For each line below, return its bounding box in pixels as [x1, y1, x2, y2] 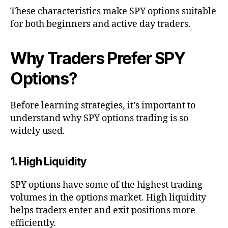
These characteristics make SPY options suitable [10, 5, 216, 17]
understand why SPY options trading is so [10, 112, 188, 124]
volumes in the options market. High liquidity [10, 191, 206, 204]
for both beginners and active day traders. [10, 18, 191, 30]
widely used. [10, 125, 65, 137]
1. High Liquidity [10, 155, 87, 168]
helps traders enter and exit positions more [10, 204, 195, 216]
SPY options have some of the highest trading [10, 179, 203, 191]
